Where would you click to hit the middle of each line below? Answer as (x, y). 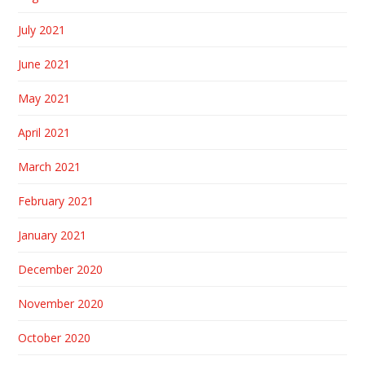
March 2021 (50, 167)
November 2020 (61, 304)
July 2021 (42, 30)
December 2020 (61, 270)
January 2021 (53, 235)
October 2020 (55, 338)
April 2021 (44, 133)
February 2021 (56, 201)
